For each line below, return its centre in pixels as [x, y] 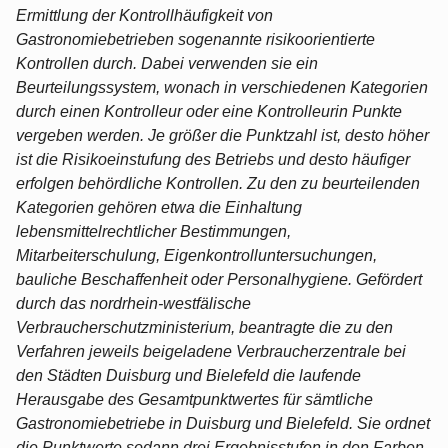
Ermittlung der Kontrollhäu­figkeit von [144, 15]
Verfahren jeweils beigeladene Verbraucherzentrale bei [211, 351]
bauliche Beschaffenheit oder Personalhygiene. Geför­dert [219, 279]
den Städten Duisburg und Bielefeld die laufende [188, 375]
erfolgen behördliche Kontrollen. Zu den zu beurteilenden [218, 183]
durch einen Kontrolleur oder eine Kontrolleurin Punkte [209, 111]
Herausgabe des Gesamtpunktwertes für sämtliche [194, 399]
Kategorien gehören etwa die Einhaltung [159, 207]
